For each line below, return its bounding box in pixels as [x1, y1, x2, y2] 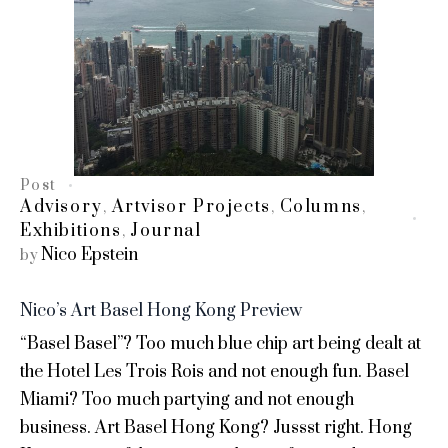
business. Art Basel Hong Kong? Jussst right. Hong [20, 416, 412, 439]
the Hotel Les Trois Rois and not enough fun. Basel [20, 360, 409, 383]
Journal [130, 219, 202, 242]
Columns [279, 195, 362, 218]
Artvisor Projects [111, 195, 271, 218]
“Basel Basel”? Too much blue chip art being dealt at [20, 332, 421, 355]
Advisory [20, 195, 103, 218]
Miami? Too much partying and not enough [20, 388, 354, 411]
